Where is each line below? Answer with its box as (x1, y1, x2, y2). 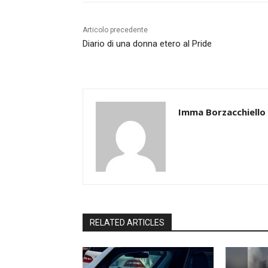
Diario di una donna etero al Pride (83, 38, 212, 50)
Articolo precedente (83, 26, 148, 35)
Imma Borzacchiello (178, 106, 266, 118)
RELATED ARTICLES (90, 218, 165, 228)
